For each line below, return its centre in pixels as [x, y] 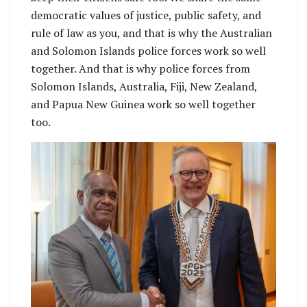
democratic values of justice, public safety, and [146, 15]
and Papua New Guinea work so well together [143, 104]
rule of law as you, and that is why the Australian [151, 33]
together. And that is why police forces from [140, 68]
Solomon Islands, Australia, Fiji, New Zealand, [144, 86]
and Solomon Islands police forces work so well [148, 50]
